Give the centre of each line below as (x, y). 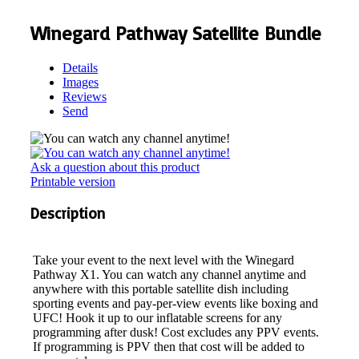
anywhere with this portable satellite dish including (161, 289)
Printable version (73, 181)
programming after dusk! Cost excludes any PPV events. (176, 333)
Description (68, 214)
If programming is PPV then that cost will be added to (169, 347)
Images (81, 82)
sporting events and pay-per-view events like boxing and (175, 304)
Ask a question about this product (115, 167)
